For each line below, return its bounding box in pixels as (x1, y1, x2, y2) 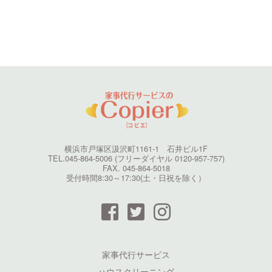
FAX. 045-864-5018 (102, 162, 170, 174)
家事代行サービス (102, 248, 170, 261)
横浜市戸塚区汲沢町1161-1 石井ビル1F (64, 143, 208, 155)
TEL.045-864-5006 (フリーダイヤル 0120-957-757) (47, 152, 225, 165)
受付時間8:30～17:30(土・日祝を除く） (66, 172, 206, 184)
